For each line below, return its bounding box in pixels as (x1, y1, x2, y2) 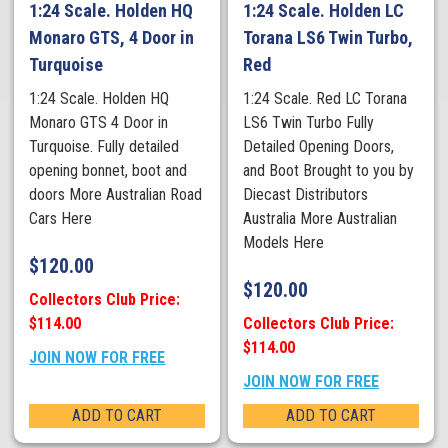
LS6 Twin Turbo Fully (243, 113, 375, 133)
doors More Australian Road (29, 185, 203, 205)
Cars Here (29, 209, 101, 229)
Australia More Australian (243, 209, 398, 229)
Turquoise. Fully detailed (29, 137, 180, 157)
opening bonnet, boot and (29, 161, 188, 181)
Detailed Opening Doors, (243, 137, 395, 157)
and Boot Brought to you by (243, 161, 415, 181)
